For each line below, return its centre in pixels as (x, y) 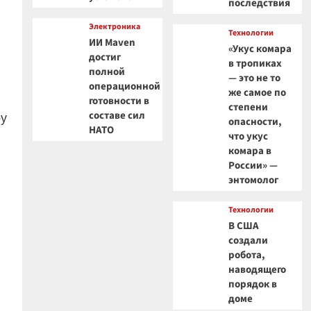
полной (107, 72)
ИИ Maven (112, 43)
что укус (249, 136)
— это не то (255, 78)
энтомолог (254, 180)
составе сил (117, 116)
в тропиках (255, 64)
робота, (247, 255)
